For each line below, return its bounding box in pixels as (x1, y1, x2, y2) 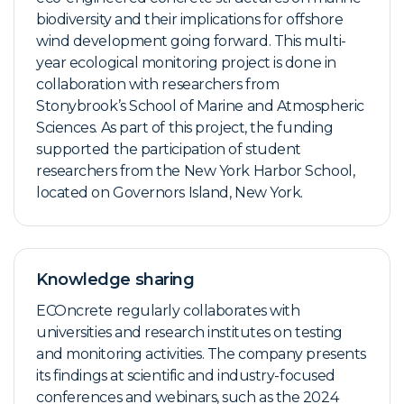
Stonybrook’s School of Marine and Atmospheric (36, 96, 364, 115)
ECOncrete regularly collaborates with (36, 301, 300, 319)
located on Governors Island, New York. (36, 183, 303, 201)
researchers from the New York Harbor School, (36, 161, 355, 179)
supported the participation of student (36, 140, 301, 158)
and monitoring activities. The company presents (36, 344, 366, 363)
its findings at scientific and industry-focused (36, 366, 335, 384)
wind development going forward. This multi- (36, 32, 346, 50)
